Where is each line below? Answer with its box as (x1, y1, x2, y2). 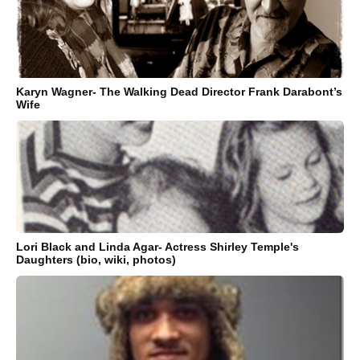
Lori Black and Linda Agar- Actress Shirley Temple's (16, 240, 299, 254)
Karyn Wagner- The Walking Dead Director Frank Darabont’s (16, 85, 342, 99)
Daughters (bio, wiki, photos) (16, 253, 176, 267)
